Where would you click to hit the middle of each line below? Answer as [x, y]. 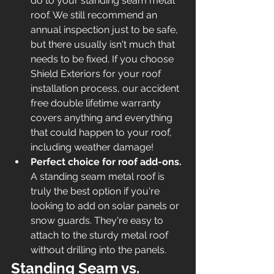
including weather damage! [93, 147]
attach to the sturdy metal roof [101, 235]
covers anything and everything [103, 117]
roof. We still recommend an [95, 15]
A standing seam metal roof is [99, 176]
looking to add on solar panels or [106, 206]
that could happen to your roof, [102, 132]
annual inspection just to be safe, [106, 29]
